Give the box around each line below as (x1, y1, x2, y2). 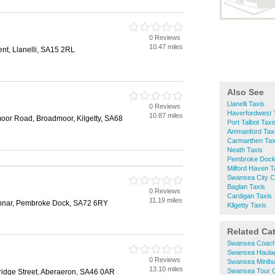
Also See (227, 87, 264, 97)
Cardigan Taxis (227, 192, 272, 199)
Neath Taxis (227, 146, 263, 153)
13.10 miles (149, 265, 183, 273)
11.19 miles (149, 196, 182, 204)
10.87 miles (149, 112, 183, 119)
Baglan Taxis (227, 183, 265, 190)
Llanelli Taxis (227, 100, 265, 107)
